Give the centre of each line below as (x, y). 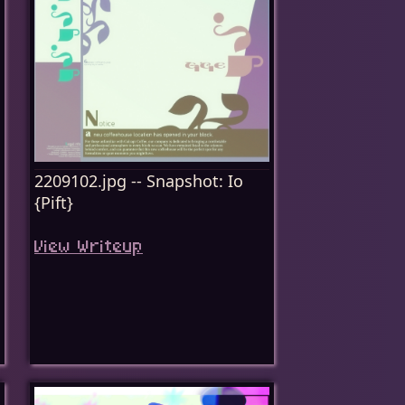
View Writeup (89, 248)
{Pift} (54, 202)
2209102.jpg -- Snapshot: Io (139, 180)
